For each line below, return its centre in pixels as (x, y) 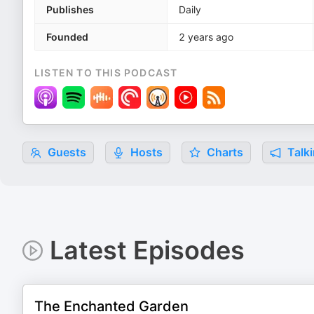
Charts (224, 152)
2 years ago (206, 37)
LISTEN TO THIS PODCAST (106, 73)
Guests (66, 152)
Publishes (70, 9)
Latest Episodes (147, 250)
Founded (67, 37)
